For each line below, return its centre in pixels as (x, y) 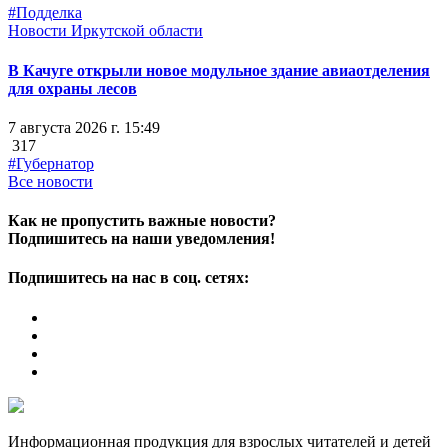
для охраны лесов (72, 88)
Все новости (50, 181)
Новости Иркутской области (105, 31)
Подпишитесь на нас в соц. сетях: (128, 278)
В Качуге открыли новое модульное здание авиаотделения (219, 70)
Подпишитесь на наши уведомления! (141, 239)
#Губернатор (51, 163)
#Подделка (45, 13)
